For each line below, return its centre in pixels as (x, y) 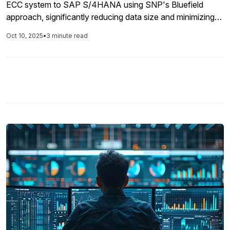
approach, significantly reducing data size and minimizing (110, 17)
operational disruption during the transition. (84, 29)
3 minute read (67, 36)
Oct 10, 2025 (25, 36)
